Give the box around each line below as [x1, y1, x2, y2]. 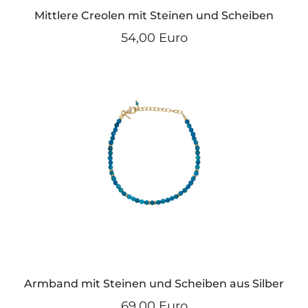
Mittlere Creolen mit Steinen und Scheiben [34, 8, 274, 22]
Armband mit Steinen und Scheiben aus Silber [24, 276, 284, 290]
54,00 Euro [120, 30, 188, 45]
